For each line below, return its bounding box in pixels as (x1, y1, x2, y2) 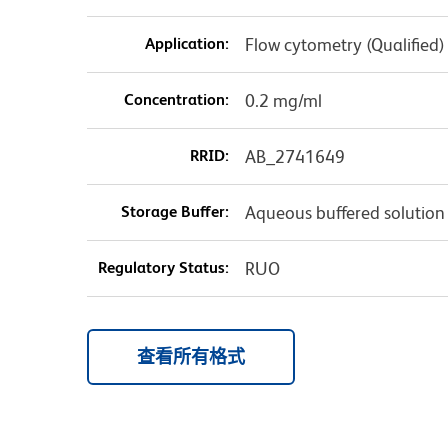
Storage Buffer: (120, 202, 229, 222)
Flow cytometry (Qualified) (244, 34, 445, 56)
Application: (144, 34, 229, 54)
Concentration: (123, 90, 229, 110)
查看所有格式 (137, 346, 245, 368)
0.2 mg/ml (244, 90, 322, 112)
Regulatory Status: (97, 258, 229, 278)
